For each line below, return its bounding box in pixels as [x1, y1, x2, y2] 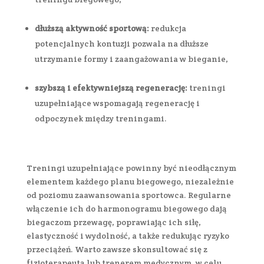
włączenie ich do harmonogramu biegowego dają [26, 203, 227, 214]
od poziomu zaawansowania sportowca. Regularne [26, 189, 231, 200]
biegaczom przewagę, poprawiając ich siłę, [26, 216, 201, 227]
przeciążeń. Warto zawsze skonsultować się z [26, 243, 207, 255]
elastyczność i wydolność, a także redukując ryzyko [26, 230, 229, 241]
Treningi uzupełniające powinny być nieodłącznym [26, 162, 236, 173]
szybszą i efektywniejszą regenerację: [34, 82, 189, 93]
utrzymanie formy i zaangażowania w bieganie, [34, 53, 228, 64]
